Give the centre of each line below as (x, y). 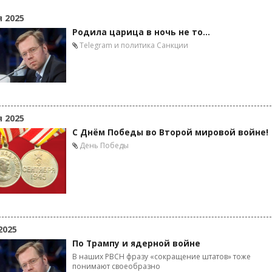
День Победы (104, 145)
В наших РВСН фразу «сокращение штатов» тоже (161, 257)
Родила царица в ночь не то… (141, 32)
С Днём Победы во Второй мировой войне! (170, 132)
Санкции (172, 45)
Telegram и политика (117, 45)
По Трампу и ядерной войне (136, 243)
